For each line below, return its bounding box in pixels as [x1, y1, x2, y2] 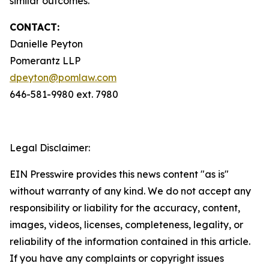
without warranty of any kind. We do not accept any [10, 185, 251, 197]
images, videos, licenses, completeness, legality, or [10, 219, 243, 231]
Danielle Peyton [10, 38, 83, 50]
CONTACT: [10, 21, 59, 33]
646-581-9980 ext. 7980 [10, 88, 118, 100]
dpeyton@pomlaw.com [10, 71, 116, 83]
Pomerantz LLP [10, 55, 80, 67]
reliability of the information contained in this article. [10, 235, 250, 247]
